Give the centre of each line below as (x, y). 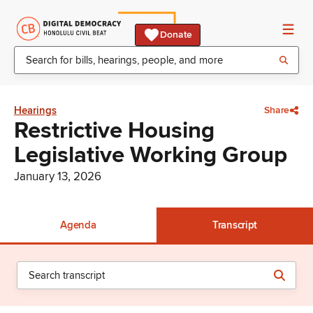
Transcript (235, 225)
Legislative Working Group (151, 155)
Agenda (78, 225)
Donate (176, 35)
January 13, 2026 (58, 176)
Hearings (35, 110)
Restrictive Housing (114, 131)
